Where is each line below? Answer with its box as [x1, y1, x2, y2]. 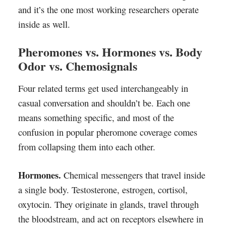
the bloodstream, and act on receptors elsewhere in [18, 213, 203, 225]
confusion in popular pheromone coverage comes [18, 126, 197, 138]
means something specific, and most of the [18, 111, 174, 124]
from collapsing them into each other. [18, 141, 155, 153]
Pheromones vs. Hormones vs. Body [18, 43, 202, 61]
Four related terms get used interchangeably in [18, 82, 188, 94]
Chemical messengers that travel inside [61, 169, 205, 181]
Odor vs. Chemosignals [18, 57, 137, 75]
